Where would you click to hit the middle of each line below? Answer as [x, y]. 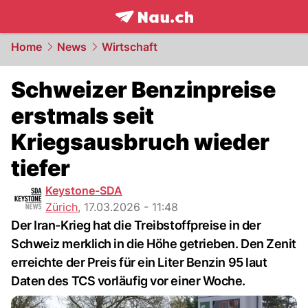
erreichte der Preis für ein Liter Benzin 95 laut [139, 262]
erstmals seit [82, 116]
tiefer [41, 168]
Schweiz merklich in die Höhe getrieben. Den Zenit [154, 244]
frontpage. [145, 32]
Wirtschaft [130, 47]
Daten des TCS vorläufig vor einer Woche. [128, 281]
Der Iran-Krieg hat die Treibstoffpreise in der [136, 225]
